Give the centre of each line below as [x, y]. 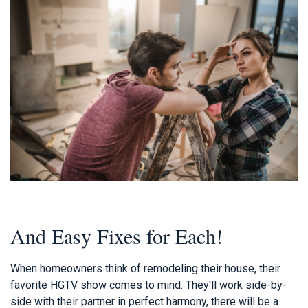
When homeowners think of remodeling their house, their [145, 268]
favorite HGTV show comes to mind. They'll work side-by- [148, 285]
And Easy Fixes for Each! [117, 235]
